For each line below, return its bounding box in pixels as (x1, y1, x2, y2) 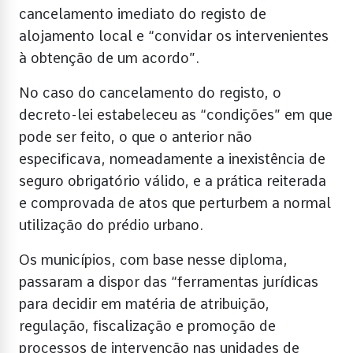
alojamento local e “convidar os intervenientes (19, 27, 329, 44)
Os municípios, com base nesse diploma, (19, 251, 288, 268)
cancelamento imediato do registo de (19, 5, 266, 22)
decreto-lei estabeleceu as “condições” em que (19, 106, 333, 123)
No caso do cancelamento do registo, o (19, 84, 281, 101)
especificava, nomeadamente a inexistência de (19, 150, 325, 167)
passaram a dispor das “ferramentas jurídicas (19, 273, 318, 290)
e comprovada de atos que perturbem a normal (19, 194, 331, 211)
